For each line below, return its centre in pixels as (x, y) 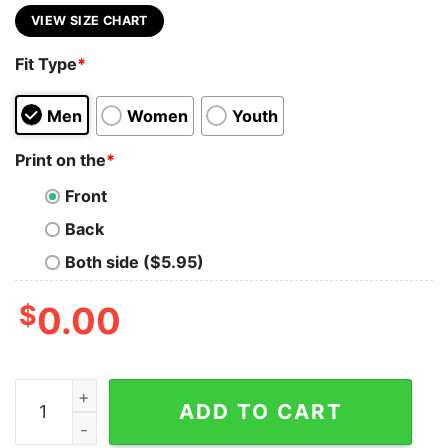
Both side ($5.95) (134, 262)
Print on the (60, 159)
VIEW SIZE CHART (89, 20)
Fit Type (46, 64)
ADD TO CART (260, 411)
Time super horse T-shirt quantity (147, 391)
